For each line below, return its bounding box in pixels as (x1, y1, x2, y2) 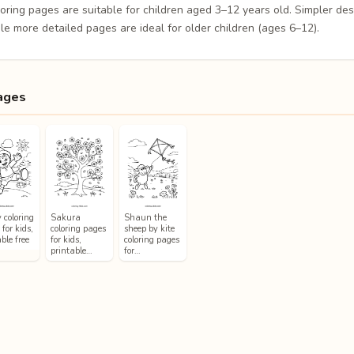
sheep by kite (124, 222, 175, 235)
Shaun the (124, 211, 167, 224)
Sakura (51, 211, 81, 224)
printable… (51, 244, 92, 257)
